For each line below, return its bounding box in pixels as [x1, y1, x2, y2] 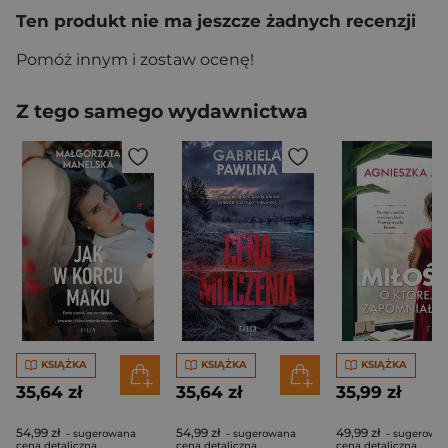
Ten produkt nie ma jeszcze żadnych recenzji [16, 10, 416, 31]
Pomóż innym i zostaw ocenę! [16, 49, 254, 69]
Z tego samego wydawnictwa [16, 99, 308, 123]
